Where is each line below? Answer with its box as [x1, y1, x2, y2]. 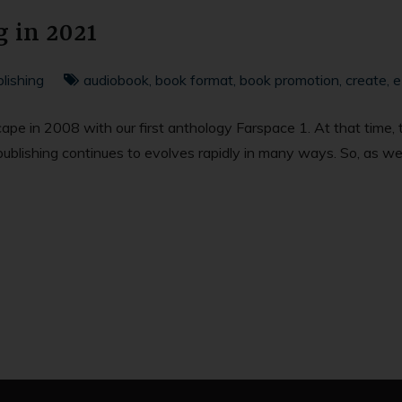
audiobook [83, 71, 149, 90]
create [345, 71, 387, 90]
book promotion [239, 71, 339, 90]
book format [154, 71, 233, 90]
